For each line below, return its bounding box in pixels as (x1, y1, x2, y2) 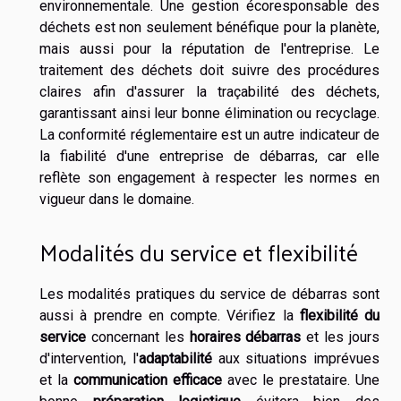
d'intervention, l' (39, 349, 139, 367)
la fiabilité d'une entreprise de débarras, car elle (39, 148, 380, 166)
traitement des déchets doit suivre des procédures (39, 62, 380, 80)
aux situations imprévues (211, 349, 380, 367)
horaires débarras (189, 328, 302, 346)
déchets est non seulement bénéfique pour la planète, (39, 19, 380, 37)
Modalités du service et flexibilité (39, 231, 358, 272)
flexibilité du (299, 306, 380, 324)
